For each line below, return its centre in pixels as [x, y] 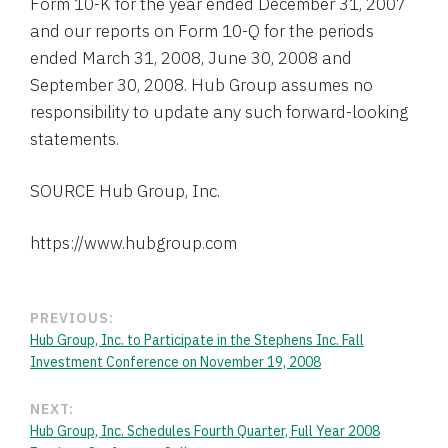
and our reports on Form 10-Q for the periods [202, 31]
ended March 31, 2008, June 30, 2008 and [191, 58]
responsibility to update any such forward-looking [219, 112]
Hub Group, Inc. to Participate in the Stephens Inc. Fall [197, 340]
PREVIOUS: [72, 318]
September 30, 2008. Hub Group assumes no [201, 85]
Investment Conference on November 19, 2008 [175, 362]
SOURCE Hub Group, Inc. [125, 191]
